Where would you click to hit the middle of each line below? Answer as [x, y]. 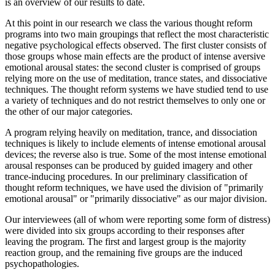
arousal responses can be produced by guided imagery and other [129, 165]
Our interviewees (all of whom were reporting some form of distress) [137, 219]
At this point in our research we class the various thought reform [129, 23]
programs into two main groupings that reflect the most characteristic [137, 34]
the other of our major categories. [69, 111]
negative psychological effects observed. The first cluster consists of [136, 45]
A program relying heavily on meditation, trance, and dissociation [131, 132]
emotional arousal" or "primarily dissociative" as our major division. [136, 198]
